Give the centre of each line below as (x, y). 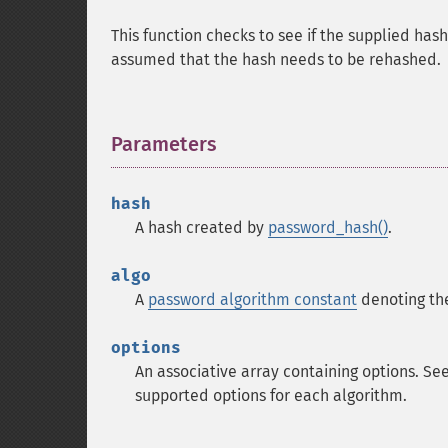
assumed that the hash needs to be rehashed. (276, 59)
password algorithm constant (252, 299)
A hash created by (201, 227)
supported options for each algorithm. (271, 395)
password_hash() (328, 227)
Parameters (164, 144)
